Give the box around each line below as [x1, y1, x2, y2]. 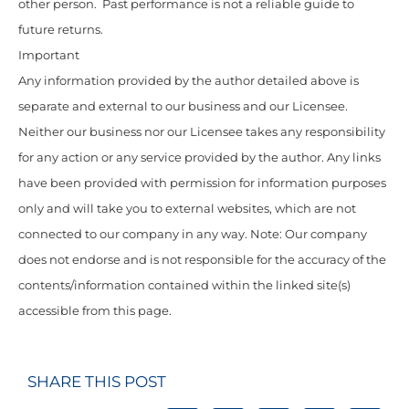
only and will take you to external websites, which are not [18, 202, 356, 216]
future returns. [18, 23, 103, 37]
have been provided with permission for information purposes [18, 176, 386, 191]
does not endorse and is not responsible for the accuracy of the [18, 253, 386, 267]
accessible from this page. [18, 304, 172, 319]
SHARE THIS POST [27, 372, 166, 391]
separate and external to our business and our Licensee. [18, 100, 348, 114]
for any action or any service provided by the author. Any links [18, 151, 381, 165]
